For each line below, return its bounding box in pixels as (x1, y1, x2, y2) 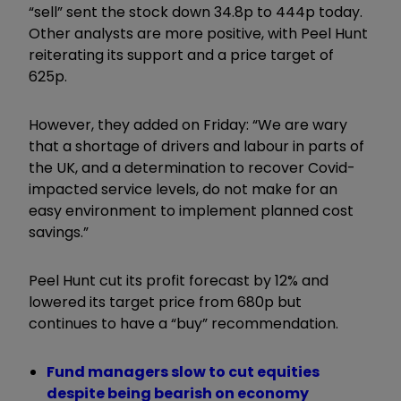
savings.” (29, 221, 89, 243)
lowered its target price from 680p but (29, 291, 302, 312)
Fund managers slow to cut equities (47, 361, 320, 382)
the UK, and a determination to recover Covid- (29, 157, 355, 178)
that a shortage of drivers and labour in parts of (29, 135, 364, 157)
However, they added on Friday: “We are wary (29, 114, 347, 135)
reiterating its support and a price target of (29, 44, 334, 65)
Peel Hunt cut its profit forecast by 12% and (29, 269, 328, 291)
